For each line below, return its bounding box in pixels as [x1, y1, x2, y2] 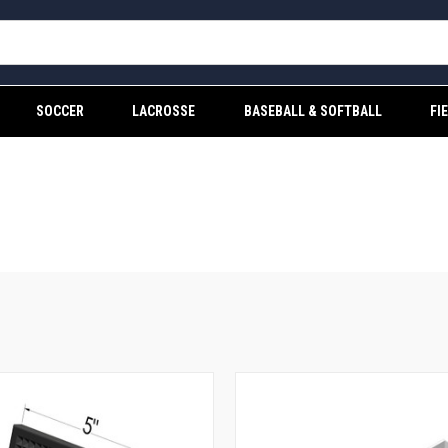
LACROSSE [132, 103, 196, 119]
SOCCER [36, 103, 85, 119]
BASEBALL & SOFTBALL [243, 103, 382, 119]
